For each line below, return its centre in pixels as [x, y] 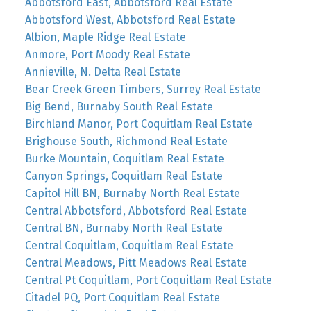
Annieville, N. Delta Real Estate [103, 72]
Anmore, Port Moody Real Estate [107, 55]
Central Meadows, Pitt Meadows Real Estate [136, 263]
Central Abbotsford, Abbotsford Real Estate [136, 211]
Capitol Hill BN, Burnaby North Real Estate [132, 194]
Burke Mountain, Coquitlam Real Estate [124, 159]
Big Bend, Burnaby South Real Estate [119, 107]
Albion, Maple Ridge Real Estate [105, 37]
